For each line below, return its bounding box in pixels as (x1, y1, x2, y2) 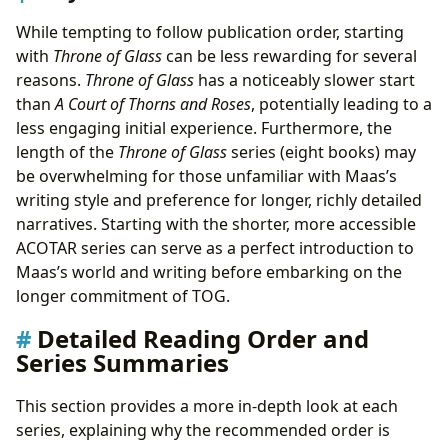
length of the (16, 140, 118, 163)
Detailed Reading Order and (37, 322, 369, 356)
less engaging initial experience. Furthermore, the (16, 116, 392, 139)
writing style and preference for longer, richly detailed (16, 188, 422, 211)
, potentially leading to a (251, 92, 432, 115)
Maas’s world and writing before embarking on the (16, 260, 402, 283)
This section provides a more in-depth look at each (16, 395, 398, 418)
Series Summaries (16, 346, 229, 380)
